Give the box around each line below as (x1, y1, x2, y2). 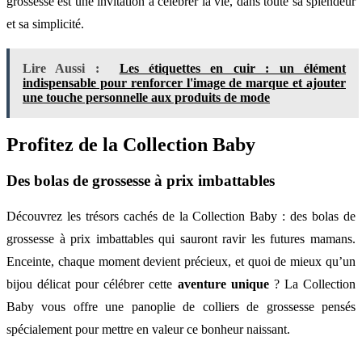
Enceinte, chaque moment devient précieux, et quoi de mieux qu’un (6, 254, 356, 268)
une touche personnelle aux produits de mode (23, 90, 270, 105)
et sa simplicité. (6, 17, 84, 32)
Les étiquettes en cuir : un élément (119, 61, 347, 76)
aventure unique (177, 276, 269, 291)
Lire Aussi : (23, 61, 99, 76)
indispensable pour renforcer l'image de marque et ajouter (23, 76, 346, 90)
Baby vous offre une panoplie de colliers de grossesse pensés (6, 299, 356, 314)
